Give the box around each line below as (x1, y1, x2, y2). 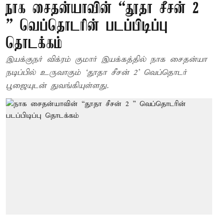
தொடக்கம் (6, 36, 62, 53)
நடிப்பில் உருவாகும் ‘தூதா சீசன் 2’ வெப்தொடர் (6, 68, 187, 78)
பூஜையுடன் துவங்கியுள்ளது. (6, 81, 109, 91)
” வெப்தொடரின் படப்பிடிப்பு (6, 18, 168, 35)
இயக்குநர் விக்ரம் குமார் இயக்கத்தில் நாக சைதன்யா (6, 54, 150, 65)
